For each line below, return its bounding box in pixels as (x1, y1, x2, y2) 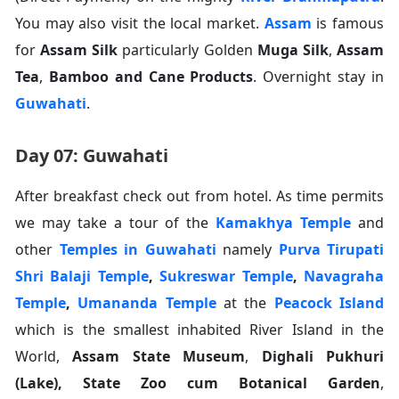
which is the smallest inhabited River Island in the (15, 320, 384, 340)
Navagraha (304, 266, 385, 287)
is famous (311, 13, 385, 34)
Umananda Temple (77, 293, 216, 313)
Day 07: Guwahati (15, 143, 168, 168)
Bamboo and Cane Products (48, 67, 254, 87)
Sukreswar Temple (159, 266, 293, 287)
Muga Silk (256, 40, 329, 61)
